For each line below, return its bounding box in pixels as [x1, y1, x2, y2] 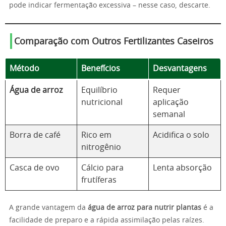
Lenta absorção [153, 164, 212, 172]
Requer [153, 86, 181, 94]
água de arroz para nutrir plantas [88, 204, 201, 211]
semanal [153, 110, 185, 119]
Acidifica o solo [153, 131, 209, 139]
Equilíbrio [81, 86, 118, 94]
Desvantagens [153, 65, 207, 73]
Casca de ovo [10, 164, 60, 172]
